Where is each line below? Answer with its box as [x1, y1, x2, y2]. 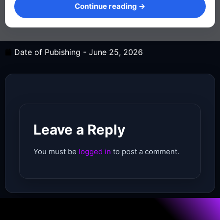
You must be [33, 146, 79, 156]
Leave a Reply [33, 121, 125, 138]
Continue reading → [74, 1, 146, 11]
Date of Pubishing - [14, 47, 89, 57]
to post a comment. [111, 146, 179, 156]
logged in [79, 146, 111, 156]
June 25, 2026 [89, 47, 143, 57]
